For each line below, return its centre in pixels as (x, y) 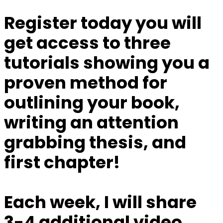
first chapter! (62, 163)
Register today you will (103, 23)
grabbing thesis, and (95, 143)
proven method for (86, 83)
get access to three (87, 43)
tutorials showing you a (107, 63)
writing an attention (91, 123)
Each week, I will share (100, 202)
